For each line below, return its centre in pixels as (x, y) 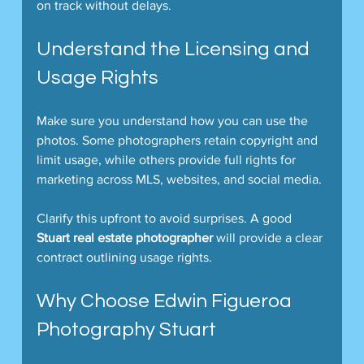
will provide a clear (269, 238)
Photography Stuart (126, 330)
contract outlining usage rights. (124, 258)
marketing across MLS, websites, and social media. (179, 180)
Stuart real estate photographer (124, 238)
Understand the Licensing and (175, 50)
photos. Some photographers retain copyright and (178, 141)
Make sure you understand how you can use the (173, 121)
